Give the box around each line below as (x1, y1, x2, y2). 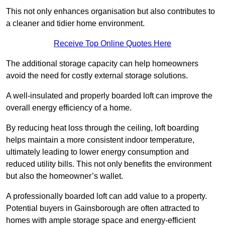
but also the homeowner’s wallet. (6, 172, 123, 181)
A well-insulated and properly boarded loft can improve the (6, 91, 212, 100)
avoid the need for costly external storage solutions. (6, 71, 188, 80)
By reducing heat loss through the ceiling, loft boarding (6, 124, 199, 133)
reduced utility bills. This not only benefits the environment (6, 160, 211, 169)
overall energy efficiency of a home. (6, 103, 132, 113)
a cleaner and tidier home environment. (6, 19, 145, 28)
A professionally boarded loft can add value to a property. (6, 192, 207, 201)
